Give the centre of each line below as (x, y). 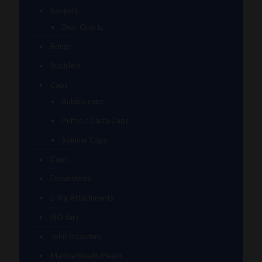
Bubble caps (83, 101)
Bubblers (65, 66)
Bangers (64, 11)
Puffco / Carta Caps (95, 121)
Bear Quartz (83, 27)
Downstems (71, 179)
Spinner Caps (85, 140)
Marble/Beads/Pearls (87, 256)
